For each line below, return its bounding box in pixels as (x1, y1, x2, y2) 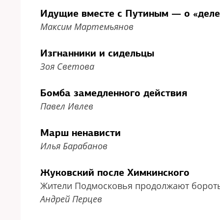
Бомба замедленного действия (40, 86, 187, 99)
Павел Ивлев (40, 100, 93, 112)
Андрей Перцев (40, 193, 102, 205)
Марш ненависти (40, 126, 121, 139)
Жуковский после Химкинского (40, 166, 190, 179)
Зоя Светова (40, 60, 94, 72)
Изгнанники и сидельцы (40, 47, 154, 59)
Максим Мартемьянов (40, 21, 134, 32)
